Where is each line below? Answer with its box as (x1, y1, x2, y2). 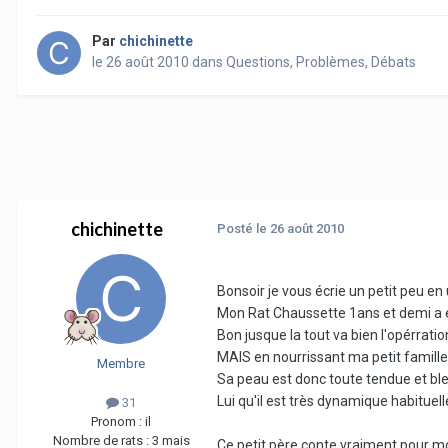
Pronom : (91, 414, 145, 430)
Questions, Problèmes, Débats (226, 54, 416, 71)
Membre (97, 356, 145, 372)
